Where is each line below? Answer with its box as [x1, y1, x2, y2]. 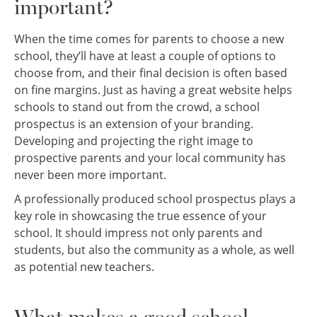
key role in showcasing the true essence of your [14, 207, 267, 224]
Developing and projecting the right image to [14, 133, 253, 149]
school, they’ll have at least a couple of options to [14, 48, 276, 64]
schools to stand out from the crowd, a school [14, 99, 260, 115]
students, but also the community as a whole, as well [14, 241, 294, 258]
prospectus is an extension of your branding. [14, 116, 253, 132]
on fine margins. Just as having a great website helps [14, 82, 292, 98]
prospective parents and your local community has [14, 150, 286, 166]
